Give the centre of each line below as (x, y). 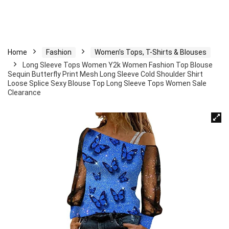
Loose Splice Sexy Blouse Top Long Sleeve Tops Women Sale (107, 83)
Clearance (24, 93)
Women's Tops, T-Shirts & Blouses (151, 52)
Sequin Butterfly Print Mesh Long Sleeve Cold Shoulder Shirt (105, 74)
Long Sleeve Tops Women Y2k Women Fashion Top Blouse (118, 65)
